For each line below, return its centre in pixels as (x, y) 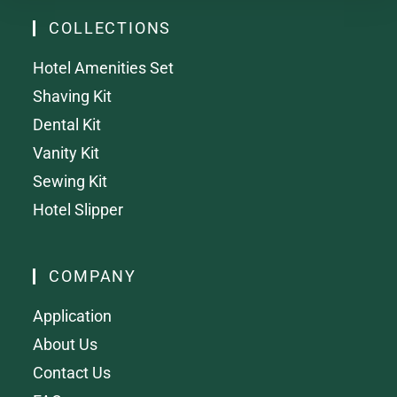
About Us (66, 344)
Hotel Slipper (78, 209)
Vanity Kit (66, 152)
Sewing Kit (70, 181)
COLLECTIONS (110, 27)
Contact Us (72, 372)
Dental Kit (67, 124)
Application (73, 315)
